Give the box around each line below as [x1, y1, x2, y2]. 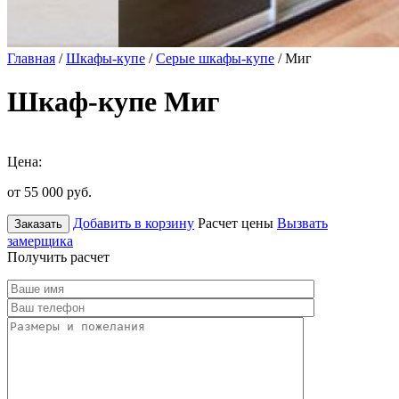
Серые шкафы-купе [156, 51, 274, 66]
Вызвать [277, 215, 328, 231]
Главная [7, 51, 55, 66]
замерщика [7, 232, 73, 248]
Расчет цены [198, 215, 273, 231]
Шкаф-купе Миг [7, 85, 220, 118]
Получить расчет [7, 248, 110, 265]
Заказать [14, 216, 62, 231]
